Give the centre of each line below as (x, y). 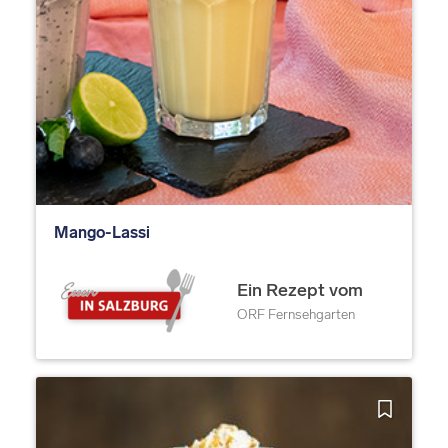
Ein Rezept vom (300, 290)
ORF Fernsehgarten (296, 315)
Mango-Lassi (102, 233)
